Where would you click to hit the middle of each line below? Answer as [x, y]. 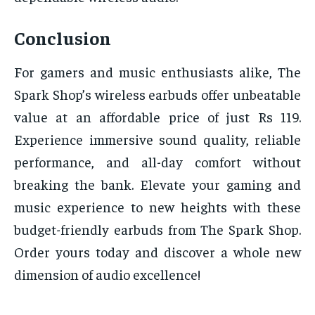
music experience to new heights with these [157, 207]
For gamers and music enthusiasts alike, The [157, 72]
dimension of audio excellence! [107, 274]
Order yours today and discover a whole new [157, 252]
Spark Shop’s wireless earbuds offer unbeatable [157, 94]
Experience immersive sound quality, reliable [157, 139]
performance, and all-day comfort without [157, 162]
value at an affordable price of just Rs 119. [157, 117]
